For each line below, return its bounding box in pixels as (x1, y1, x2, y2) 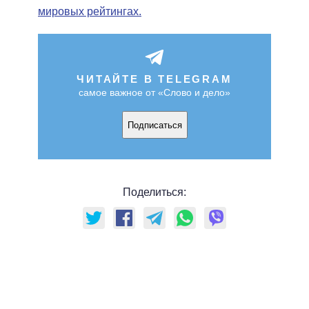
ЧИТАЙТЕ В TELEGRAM (77, 73, 232, 86)
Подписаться (127, 119, 182, 130)
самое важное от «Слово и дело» (79, 87, 230, 99)
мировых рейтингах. (38, 6, 141, 18)
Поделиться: (123, 186, 186, 199)
